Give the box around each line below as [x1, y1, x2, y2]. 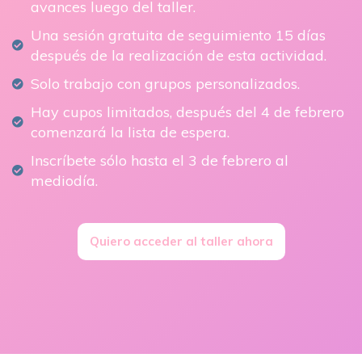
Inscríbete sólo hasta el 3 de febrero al [30, 151, 288, 170]
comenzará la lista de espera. [30, 123, 229, 142]
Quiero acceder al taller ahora [89, 234, 273, 250]
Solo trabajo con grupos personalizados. [30, 74, 300, 94]
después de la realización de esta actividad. [30, 46, 326, 65]
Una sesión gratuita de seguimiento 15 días [30, 26, 326, 45]
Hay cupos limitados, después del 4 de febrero [30, 103, 344, 122]
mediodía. [30, 171, 98, 191]
